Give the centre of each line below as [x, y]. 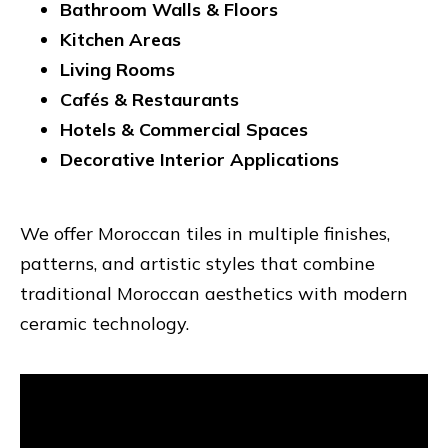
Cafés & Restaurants [149, 99]
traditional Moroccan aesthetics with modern [214, 294]
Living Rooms [117, 69]
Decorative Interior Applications [199, 159]
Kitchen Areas [120, 39]
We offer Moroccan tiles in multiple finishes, [205, 234]
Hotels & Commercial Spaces [184, 129]
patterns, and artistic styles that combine [197, 264]
